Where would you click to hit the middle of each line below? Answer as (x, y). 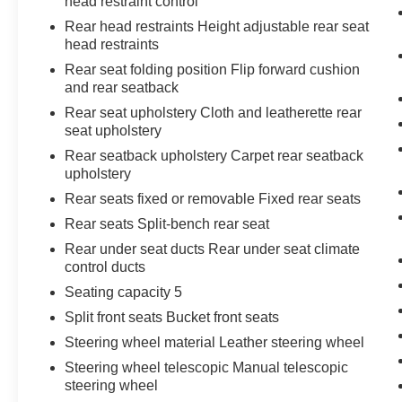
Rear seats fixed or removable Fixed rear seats (213, 198)
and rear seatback (122, 87)
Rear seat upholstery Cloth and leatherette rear (214, 112)
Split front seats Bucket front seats (172, 317)
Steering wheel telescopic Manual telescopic (207, 367)
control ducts (105, 267)
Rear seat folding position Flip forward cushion (213, 69)
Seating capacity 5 (124, 292)
